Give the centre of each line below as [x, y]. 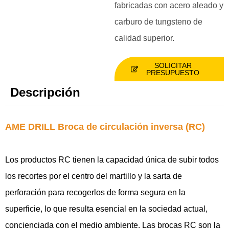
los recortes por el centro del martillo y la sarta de [94, 176]
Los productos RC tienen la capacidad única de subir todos [112, 159]
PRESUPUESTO [173, 72]
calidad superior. [144, 38]
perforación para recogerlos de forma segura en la [95, 192]
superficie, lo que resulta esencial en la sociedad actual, [106, 209]
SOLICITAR [173, 65]
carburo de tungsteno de [158, 21]
